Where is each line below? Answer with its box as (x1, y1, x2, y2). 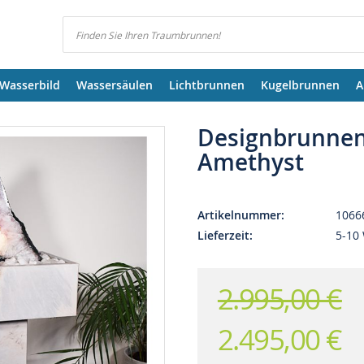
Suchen (61, 41, 102, 57)
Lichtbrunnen (169, 77, 245, 93)
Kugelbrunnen (261, 77, 340, 93)
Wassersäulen (76, 77, 153, 93)
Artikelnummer (197, 207, 281, 223)
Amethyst (197, 147, 304, 177)
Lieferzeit (197, 227, 249, 243)
